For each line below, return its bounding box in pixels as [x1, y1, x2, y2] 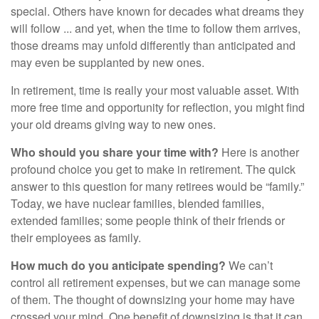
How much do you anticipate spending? [11, 257, 226, 273]
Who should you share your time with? [11, 144, 219, 160]
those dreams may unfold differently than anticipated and [11, 37, 296, 53]
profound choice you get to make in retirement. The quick [11, 161, 296, 177]
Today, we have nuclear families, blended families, [11, 195, 264, 211]
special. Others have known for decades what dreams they [11, 3, 304, 19]
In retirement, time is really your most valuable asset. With [11, 82, 299, 98]
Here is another [219, 144, 299, 160]
